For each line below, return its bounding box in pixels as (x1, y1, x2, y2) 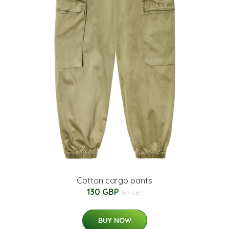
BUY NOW (98, 215, 131, 225)
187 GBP (121, 188, 143, 196)
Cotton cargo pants (77, 175, 152, 186)
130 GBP (86, 186, 121, 197)
